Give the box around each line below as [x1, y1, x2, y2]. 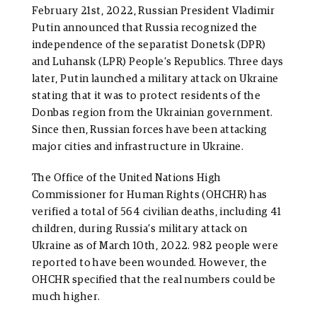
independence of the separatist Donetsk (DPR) [32, 40, 266, 51]
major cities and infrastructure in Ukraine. [32, 142, 244, 153]
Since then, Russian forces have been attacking [32, 125, 267, 136]
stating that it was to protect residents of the [32, 91, 261, 102]
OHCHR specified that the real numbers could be [32, 275, 276, 286]
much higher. [32, 292, 100, 303]
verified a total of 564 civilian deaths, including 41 [32, 207, 282, 218]
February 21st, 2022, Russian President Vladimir [32, 6, 275, 17]
